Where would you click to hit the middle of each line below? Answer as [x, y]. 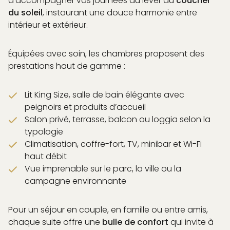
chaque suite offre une [55, 222]
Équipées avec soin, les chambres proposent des [106, 53]
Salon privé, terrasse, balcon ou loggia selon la [118, 119]
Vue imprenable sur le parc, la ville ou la [103, 168]
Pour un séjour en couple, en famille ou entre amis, [108, 209]
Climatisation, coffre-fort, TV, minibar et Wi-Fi [113, 144]
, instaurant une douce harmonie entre [120, 12]
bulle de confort [135, 222]
